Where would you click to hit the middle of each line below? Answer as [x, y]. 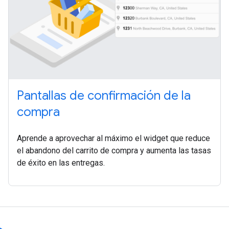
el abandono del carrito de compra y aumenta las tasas [114, 151]
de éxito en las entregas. [61, 163]
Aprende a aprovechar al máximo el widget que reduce [113, 139]
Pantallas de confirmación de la [104, 96]
